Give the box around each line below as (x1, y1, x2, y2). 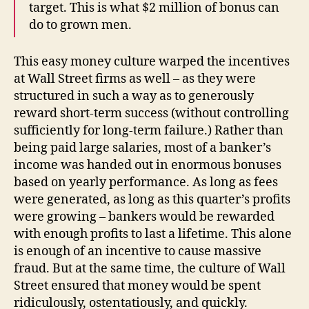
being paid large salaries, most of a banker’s (14, 139, 271, 156)
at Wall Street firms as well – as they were (14, 70, 256, 87)
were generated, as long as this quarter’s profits (14, 191, 290, 208)
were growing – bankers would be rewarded (14, 208, 275, 225)
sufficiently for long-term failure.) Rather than (14, 122, 283, 139)
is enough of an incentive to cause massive (14, 243, 261, 259)
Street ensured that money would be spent (14, 277, 261, 294)
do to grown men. (29, 17, 132, 34)
